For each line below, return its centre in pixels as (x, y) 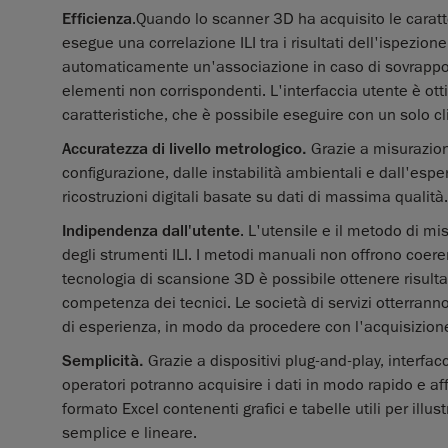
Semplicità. (105, 361)
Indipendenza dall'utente (151, 231)
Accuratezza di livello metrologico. (184, 149)
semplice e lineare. (129, 433)
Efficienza (97, 19)
